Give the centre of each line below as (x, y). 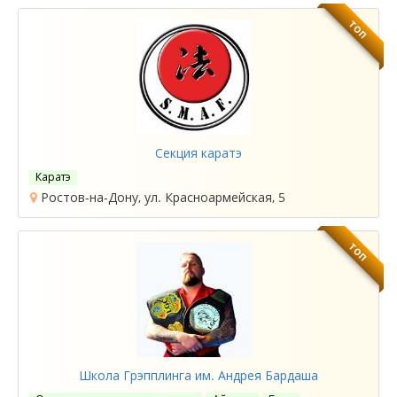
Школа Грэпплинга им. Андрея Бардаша (198, 375)
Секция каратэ (198, 153)
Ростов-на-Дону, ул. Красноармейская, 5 (161, 197)
